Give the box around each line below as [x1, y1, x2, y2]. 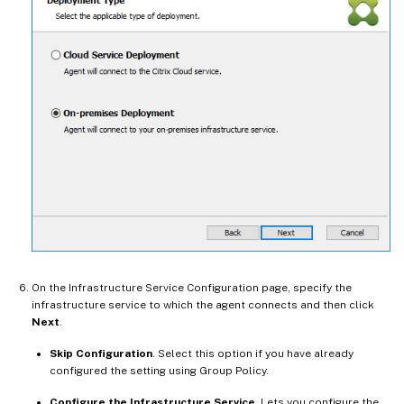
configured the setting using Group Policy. [50, 363, 269, 377]
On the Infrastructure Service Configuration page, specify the [32, 280, 352, 294]
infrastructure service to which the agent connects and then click [32, 298, 374, 311]
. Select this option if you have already [152, 346, 353, 360]
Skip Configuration [50, 346, 152, 360]
